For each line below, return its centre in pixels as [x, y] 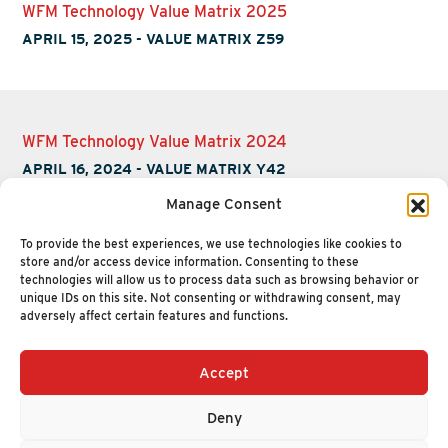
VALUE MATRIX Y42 [216, 168]
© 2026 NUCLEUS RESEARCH [166, 436]
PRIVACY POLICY [317, 436]
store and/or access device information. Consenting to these [189, 261]
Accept [224, 372]
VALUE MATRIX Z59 [215, 38]
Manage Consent [224, 204]
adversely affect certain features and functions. [154, 315]
